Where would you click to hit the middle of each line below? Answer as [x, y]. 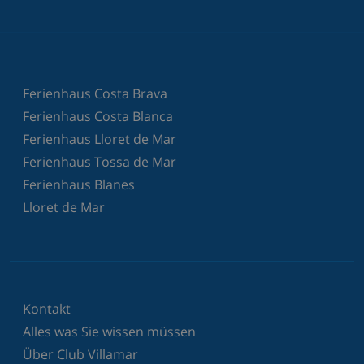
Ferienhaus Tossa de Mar [100, 161]
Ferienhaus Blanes [79, 184]
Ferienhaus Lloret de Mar [100, 139]
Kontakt [47, 308]
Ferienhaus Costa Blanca [98, 116]
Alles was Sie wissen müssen [109, 331]
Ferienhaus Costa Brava [95, 93]
